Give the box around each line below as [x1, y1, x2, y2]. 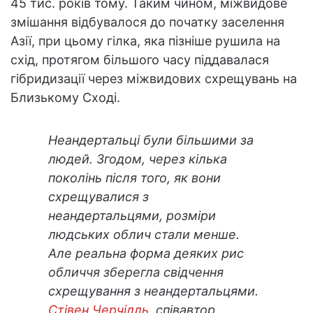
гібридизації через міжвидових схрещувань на [10, 71, 297, 86]
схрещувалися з [48, 189, 149, 204]
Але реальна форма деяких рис [48, 245, 244, 261]
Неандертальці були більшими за [48, 132, 254, 147]
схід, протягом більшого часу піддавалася [10, 52, 269, 67]
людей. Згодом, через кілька [48, 151, 227, 166]
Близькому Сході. [10, 89, 120, 105]
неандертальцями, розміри [48, 208, 216, 223]
